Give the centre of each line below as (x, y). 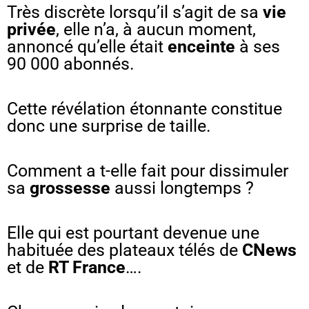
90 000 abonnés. (85, 63)
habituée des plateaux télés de (124, 250)
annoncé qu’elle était (87, 46)
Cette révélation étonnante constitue (144, 108)
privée (31, 29)
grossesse (70, 188)
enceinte (203, 46)
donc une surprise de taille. (111, 126)
